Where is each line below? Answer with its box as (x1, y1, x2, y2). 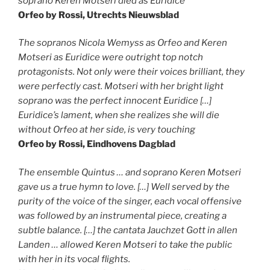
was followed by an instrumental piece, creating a (18, 210, 227, 221)
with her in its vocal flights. (18, 253, 132, 265)
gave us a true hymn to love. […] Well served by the (18, 181, 230, 192)
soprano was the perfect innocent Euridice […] (18, 95, 212, 106)
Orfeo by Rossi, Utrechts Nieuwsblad (18, 9, 179, 20)
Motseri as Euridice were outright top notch (18, 52, 203, 63)
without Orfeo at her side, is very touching (18, 124, 199, 135)
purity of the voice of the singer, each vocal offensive (18, 195, 242, 207)
